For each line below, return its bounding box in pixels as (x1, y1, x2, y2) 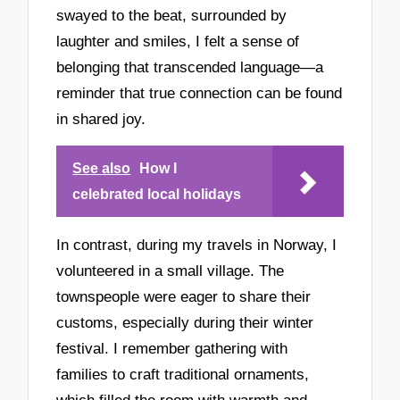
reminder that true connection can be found (56, 84, 343, 102)
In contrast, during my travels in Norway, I (56, 237, 337, 254)
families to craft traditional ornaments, (56, 366, 310, 384)
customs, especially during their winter (56, 314, 314, 332)
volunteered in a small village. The (56, 262, 285, 280)
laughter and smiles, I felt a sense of (56, 32, 300, 50)
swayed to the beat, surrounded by (56, 6, 287, 24)
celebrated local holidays (72, 187, 242, 203)
